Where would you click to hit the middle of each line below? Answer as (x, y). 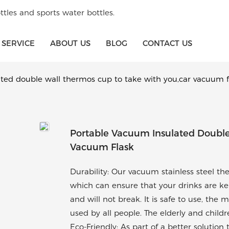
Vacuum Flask (102, 147)
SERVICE (18, 43)
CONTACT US (167, 43)
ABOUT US (70, 43)
